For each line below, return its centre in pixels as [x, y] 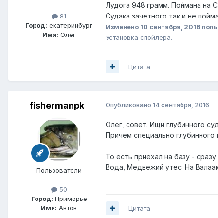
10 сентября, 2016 [170, 27]
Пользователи [59, 170]
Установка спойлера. [139, 37]
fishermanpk [57, 105]
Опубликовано [129, 104]
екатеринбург [70, 25]
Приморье [70, 198]
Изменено [123, 27]
